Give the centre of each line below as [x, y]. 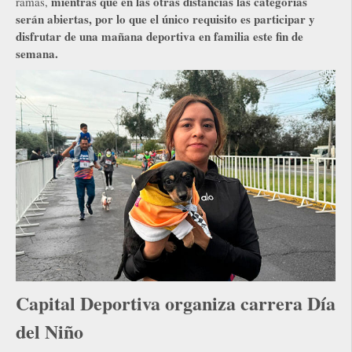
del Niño [49, 332]
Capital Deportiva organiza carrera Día [176, 303]
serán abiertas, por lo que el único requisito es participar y [165, 18]
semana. [37, 53]
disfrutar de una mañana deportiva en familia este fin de [159, 36]
